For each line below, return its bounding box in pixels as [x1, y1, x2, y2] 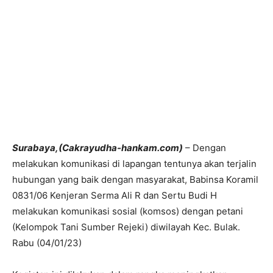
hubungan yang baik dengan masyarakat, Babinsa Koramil [12, 174, 258, 185]
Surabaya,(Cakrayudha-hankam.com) [12, 142, 183, 154]
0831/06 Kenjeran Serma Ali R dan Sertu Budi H [12, 190, 217, 201]
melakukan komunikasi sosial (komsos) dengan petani [12, 205, 243, 217]
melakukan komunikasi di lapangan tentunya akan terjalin [12, 158, 257, 169]
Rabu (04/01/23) [12, 237, 82, 249]
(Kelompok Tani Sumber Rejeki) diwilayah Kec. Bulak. [12, 221, 240, 233]
